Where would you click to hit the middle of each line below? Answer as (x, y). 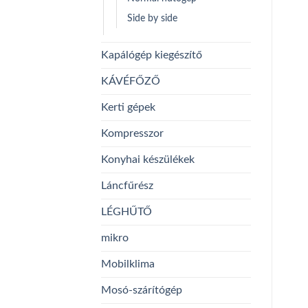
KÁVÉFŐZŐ (131, 81)
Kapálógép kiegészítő (152, 55)
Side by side (152, 18)
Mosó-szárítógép (142, 290)
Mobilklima (128, 264)
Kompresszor (132, 133)
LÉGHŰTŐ (126, 211)
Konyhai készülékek (148, 159)
